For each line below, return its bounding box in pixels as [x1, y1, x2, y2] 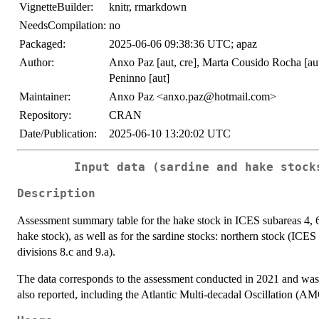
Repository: [19, 109, 71, 121]
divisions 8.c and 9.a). [17, 245, 115, 258]
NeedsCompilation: [19, 19, 106, 31]
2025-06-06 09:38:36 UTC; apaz [109, 38, 257, 50]
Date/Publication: [19, 127, 97, 140]
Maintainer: [19, 90, 70, 103]
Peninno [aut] [109, 72, 169, 84]
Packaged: [19, 38, 66, 50]
